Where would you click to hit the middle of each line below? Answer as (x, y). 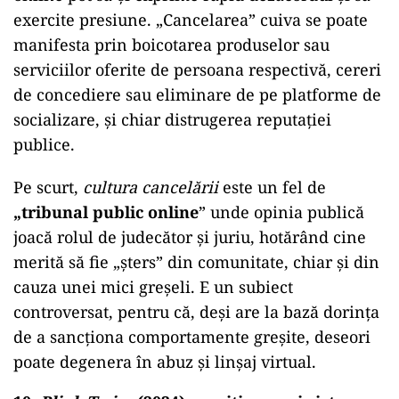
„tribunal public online (106, 212)
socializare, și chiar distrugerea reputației (172, 120)
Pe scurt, (48, 187)
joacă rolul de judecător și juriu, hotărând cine (190, 237)
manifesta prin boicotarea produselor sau (171, 45)
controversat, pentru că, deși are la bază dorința (196, 312)
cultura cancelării (151, 187)
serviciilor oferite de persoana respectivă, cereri (197, 70)
